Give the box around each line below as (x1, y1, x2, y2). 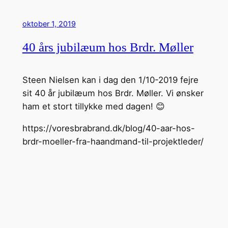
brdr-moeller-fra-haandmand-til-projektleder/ (22, 136, 204, 147)
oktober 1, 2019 (22, 19, 76, 28)
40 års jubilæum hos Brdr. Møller (22, 40, 193, 54)
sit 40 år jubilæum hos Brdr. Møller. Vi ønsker (22, 88, 204, 99)
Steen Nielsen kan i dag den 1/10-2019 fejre (22, 75, 198, 85)
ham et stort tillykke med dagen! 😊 (22, 101, 165, 112)
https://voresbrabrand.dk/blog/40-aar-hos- (22, 123, 195, 134)
